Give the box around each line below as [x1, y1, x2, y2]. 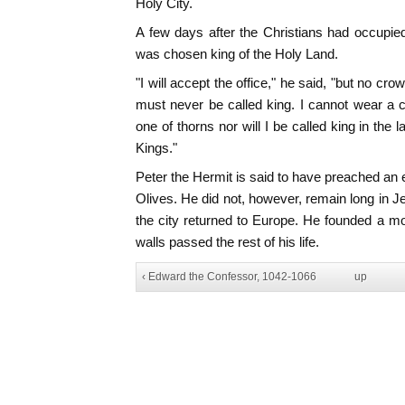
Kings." [136, 140, 177, 155]
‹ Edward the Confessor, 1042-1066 [142, 270, 316, 283]
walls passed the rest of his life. [136, 234, 319, 250]
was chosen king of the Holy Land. [136, 46, 338, 61]
